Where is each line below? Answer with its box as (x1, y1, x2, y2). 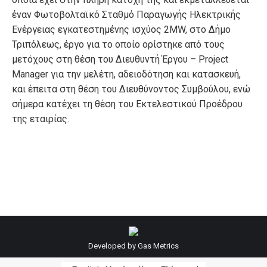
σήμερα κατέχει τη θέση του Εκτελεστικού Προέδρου (12, 98, 243, 110)
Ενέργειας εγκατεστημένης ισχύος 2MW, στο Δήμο (12, 24, 231, 35)
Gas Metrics (138, 241, 179, 250)
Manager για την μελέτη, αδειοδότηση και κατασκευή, (12, 69, 241, 80)
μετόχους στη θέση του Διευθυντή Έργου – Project (12, 54, 228, 65)
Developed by (88, 241, 138, 250)
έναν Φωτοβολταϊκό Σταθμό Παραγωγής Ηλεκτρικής (12, 9, 241, 20)
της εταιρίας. (12, 113, 69, 125)
